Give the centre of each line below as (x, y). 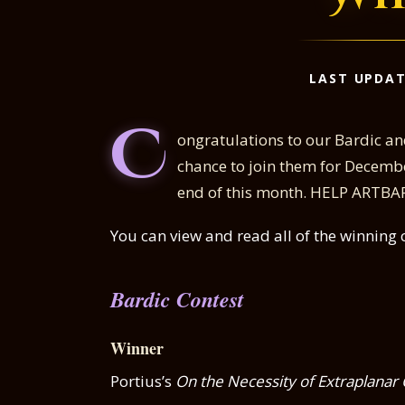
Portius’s (143, 381)
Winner (137, 348)
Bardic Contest (177, 299)
